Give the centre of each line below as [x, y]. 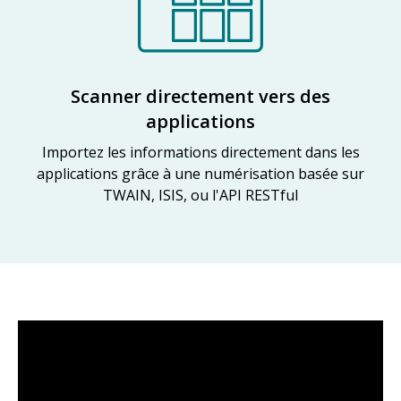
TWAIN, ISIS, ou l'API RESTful [200, 195]
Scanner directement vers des [200, 96]
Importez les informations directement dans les [200, 152]
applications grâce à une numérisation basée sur [200, 174]
